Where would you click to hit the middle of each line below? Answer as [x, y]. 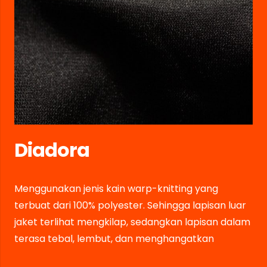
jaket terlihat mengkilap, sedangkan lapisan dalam [132, 222]
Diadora [52, 150]
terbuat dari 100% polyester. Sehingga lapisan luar [130, 206]
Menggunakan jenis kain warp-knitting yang [116, 189]
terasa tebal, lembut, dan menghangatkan [114, 239]
